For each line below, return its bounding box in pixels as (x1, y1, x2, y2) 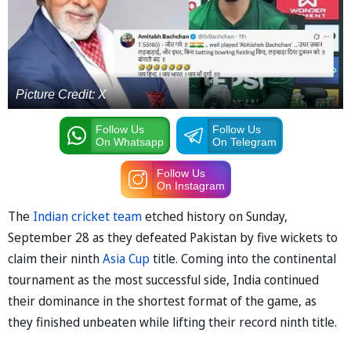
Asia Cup (103, 249, 150, 267)
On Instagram (156, 179, 225, 192)
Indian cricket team (33, 207, 142, 225)
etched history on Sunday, (142, 207, 288, 225)
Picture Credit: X (16, 87, 107, 101)
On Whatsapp (95, 135, 164, 148)
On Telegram (212, 135, 277, 148)
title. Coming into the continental (150, 249, 336, 267)
